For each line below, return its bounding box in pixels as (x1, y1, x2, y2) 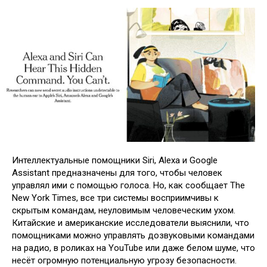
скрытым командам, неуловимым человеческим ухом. (12, 205, 235, 216)
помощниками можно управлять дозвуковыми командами (12, 230, 254, 241)
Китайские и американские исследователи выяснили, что (12, 218, 249, 229)
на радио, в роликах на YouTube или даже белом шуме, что (12, 243, 255, 254)
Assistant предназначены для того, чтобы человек (12, 167, 222, 179)
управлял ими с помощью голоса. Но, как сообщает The (12, 180, 245, 191)
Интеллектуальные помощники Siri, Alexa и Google (12, 155, 218, 166)
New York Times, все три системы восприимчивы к (12, 193, 219, 204)
